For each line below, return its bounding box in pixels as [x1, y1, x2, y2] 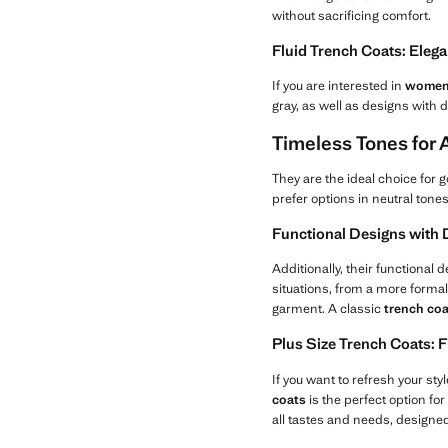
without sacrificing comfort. [272, 7, 431, 25]
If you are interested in [272, 77, 405, 95]
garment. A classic [272, 300, 384, 318]
